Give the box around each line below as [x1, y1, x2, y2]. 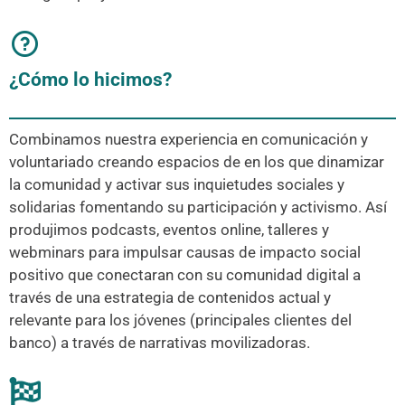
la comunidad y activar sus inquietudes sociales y [9, 174, 344, 193]
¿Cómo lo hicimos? [9, 69, 172, 91]
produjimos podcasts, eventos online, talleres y [9, 220, 329, 239]
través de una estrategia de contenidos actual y [9, 287, 331, 306]
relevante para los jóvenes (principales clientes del [9, 310, 352, 329]
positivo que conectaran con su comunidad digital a [9, 265, 361, 284]
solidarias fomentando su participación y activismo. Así [9, 197, 387, 216]
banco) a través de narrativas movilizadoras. [9, 333, 310, 352]
